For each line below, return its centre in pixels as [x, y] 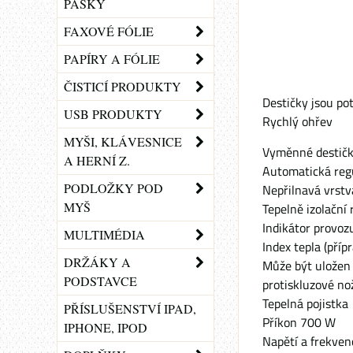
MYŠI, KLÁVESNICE [123, 141]
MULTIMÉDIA [104, 234]
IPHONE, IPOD [106, 327]
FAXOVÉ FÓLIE [109, 31]
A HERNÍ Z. [97, 160]
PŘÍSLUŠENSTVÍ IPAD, [130, 308]
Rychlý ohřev [297, 121]
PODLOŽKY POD [113, 188]
